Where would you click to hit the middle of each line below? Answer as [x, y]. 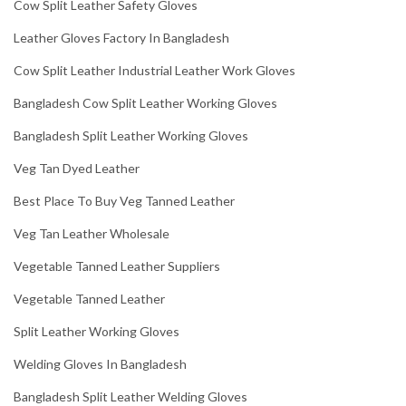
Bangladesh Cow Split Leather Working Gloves [145, 103]
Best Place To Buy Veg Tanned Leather [124, 201]
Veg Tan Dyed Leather [77, 169]
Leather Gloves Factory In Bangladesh [121, 38]
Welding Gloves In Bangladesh [100, 364]
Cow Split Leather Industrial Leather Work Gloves [155, 71]
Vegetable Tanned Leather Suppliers [117, 266]
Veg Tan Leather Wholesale [92, 234]
